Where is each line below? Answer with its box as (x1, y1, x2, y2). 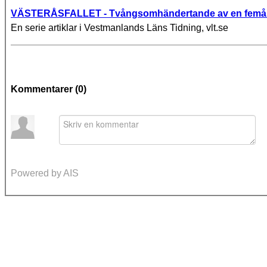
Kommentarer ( (11, 83, 78, 94)
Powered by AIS (11, 167, 79, 178)
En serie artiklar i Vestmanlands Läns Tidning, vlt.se (11, 23, 228, 33)
